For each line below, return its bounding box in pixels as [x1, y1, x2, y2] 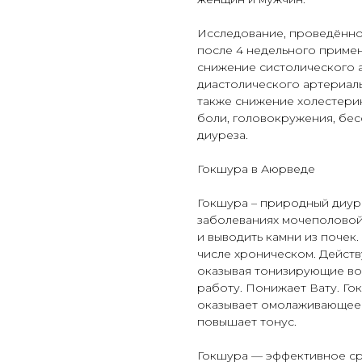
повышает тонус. [197, 314, 297, 330]
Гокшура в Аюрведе [197, 162, 315, 177]
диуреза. [197, 128, 248, 143]
